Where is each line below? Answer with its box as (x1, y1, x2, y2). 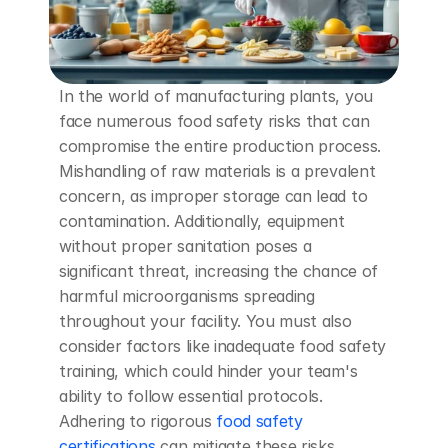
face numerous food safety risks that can (59, 111, 370, 131)
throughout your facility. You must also (59, 311, 352, 331)
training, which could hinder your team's (59, 361, 358, 381)
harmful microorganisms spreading (59, 286, 315, 306)
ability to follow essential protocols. (59, 386, 323, 406)
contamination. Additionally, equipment (59, 211, 345, 231)
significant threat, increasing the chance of (59, 261, 378, 281)
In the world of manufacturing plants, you (59, 86, 373, 106)
